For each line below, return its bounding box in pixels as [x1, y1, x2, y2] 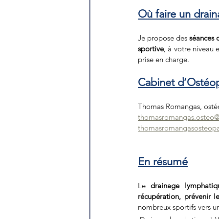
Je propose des [138, 33, 190, 43]
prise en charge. [138, 54, 189, 64]
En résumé [138, 154, 188, 168]
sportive [138, 44, 164, 53]
